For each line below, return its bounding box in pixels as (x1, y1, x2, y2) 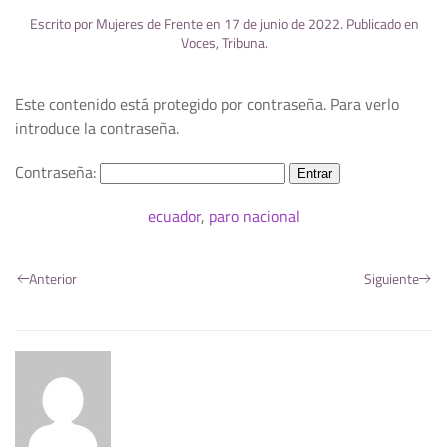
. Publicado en (339, 13, 419, 35)
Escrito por (29, 13, 96, 35)
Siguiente (364, 268, 419, 290)
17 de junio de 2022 (223, 13, 340, 35)
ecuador (148, 204, 201, 229)
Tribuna (221, 32, 265, 54)
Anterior (29, 268, 77, 290)
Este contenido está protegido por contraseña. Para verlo (15, 92, 399, 117)
